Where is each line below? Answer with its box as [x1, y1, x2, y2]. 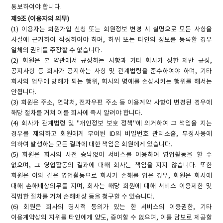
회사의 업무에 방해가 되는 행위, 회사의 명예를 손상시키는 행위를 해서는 [11, 78, 212, 86]
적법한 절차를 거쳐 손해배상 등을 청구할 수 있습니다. [11, 193, 155, 201]
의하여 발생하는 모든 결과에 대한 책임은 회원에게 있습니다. [11, 140, 173, 148]
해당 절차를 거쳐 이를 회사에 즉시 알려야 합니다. [11, 109, 143, 117]
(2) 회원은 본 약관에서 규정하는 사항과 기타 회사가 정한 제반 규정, [11, 57, 212, 65]
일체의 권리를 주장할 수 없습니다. [11, 46, 103, 54]
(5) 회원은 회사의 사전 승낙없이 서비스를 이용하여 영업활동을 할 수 [11, 151, 212, 159]
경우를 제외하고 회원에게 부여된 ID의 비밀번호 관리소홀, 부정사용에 [11, 130, 212, 138]
